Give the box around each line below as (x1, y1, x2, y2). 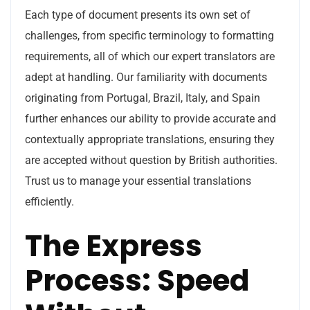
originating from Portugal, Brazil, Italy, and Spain (25, 91, 260, 104)
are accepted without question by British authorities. (25, 154, 277, 167)
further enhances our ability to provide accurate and (25, 112, 276, 125)
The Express (25, 226, 202, 266)
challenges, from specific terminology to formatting (25, 29, 274, 42)
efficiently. (25, 195, 74, 208)
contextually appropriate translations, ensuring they (25, 133, 275, 146)
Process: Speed (25, 260, 250, 301)
